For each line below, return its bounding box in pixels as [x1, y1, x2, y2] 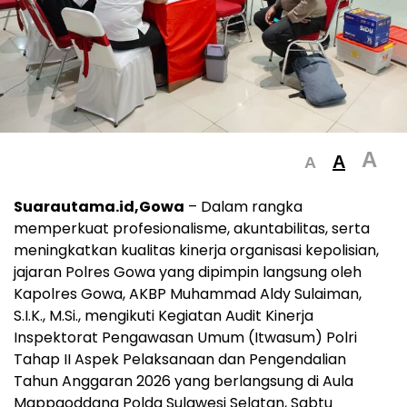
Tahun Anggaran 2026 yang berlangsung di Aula [14, 370, 353, 392]
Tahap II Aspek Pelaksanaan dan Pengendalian [14, 348, 346, 370]
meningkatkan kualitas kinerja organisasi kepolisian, [14, 239, 379, 261]
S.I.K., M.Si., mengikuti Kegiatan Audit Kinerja [14, 304, 313, 326]
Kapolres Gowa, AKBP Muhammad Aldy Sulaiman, [14, 283, 362, 304]
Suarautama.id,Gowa [14, 195, 184, 217]
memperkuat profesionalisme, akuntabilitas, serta [14, 217, 370, 239]
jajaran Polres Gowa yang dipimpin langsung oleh [14, 261, 362, 283]
